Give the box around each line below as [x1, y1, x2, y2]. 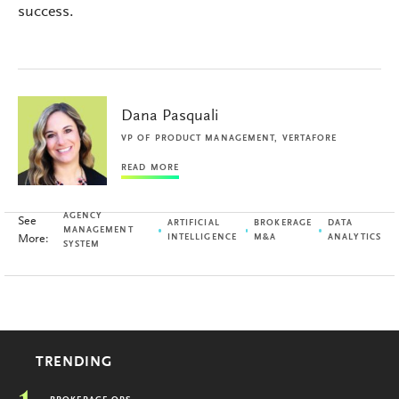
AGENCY [62, 211, 103, 221]
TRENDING [36, 354, 112, 370]
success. [18, 4, 74, 20]
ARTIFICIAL [167, 218, 220, 228]
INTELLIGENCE [167, 232, 237, 242]
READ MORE [121, 163, 179, 173]
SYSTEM [62, 240, 101, 249]
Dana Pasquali [121, 108, 218, 125]
